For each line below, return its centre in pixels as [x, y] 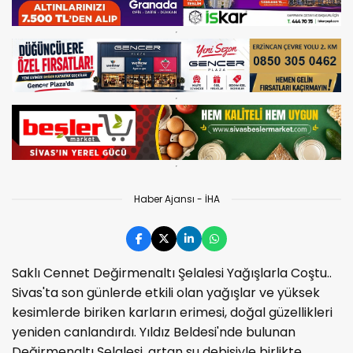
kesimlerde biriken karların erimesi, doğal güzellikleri [172, 312]
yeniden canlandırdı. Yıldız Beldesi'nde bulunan [154, 332]
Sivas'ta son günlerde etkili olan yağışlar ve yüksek [166, 292]
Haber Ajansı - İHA [176, 199]
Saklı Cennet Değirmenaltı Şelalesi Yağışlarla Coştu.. [172, 273]
